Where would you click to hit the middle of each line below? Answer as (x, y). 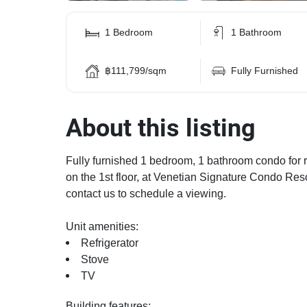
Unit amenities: (102, 227)
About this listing (161, 128)
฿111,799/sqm (136, 71)
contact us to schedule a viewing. (146, 194)
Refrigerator (110, 243)
